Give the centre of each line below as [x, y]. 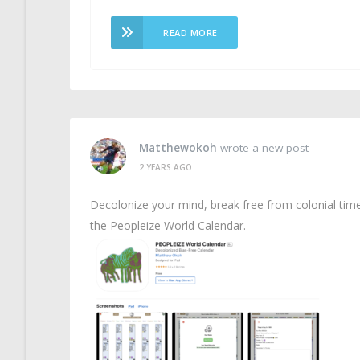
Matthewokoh [178, 147]
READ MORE [190, 33]
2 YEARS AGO [166, 167]
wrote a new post [263, 147]
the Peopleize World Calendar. [168, 225]
